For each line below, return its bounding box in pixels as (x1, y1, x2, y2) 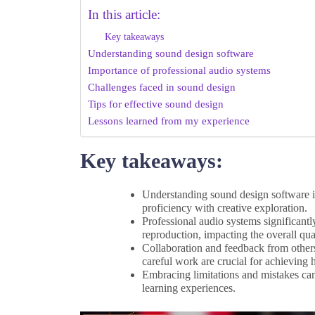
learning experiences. (142, 281, 236, 294)
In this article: (88, 6, 160, 22)
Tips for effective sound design (88, 97, 224, 110)
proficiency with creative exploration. (142, 201, 307, 214)
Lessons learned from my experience (88, 114, 250, 127)
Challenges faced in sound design (88, 80, 236, 93)
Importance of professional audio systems (88, 63, 271, 76)
